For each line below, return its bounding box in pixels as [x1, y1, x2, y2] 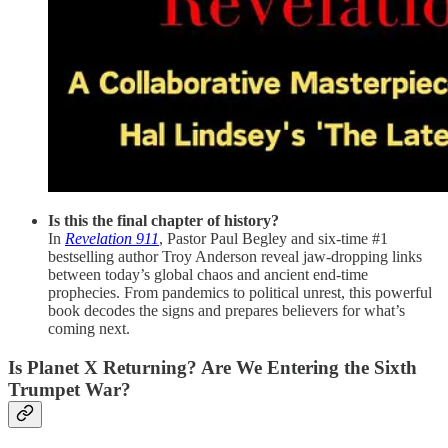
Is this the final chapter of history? [48, 212, 279, 230]
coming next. [48, 320, 130, 338]
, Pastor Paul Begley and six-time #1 [159, 230, 388, 248]
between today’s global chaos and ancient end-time [48, 266, 368, 284]
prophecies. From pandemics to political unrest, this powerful [48, 284, 432, 302]
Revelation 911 [65, 230, 159, 248]
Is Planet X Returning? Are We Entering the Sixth [8, 357, 417, 379]
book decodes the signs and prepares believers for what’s [48, 302, 405, 320]
